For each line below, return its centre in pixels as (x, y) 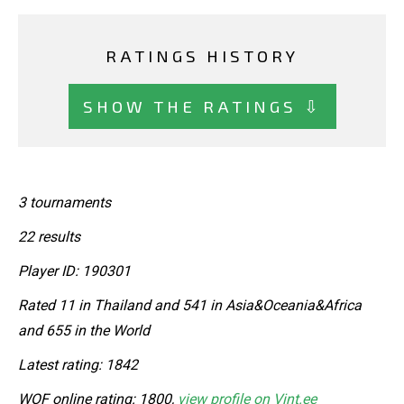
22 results (49, 236)
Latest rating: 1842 (78, 364)
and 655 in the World (84, 330)
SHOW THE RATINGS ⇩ (202, 106)
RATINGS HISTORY (202, 56)
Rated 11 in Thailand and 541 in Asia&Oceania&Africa (190, 305)
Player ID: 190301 (74, 271)
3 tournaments (64, 202)
